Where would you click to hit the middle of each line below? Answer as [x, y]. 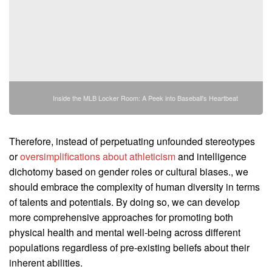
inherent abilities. [46, 263]
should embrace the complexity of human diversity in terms [134, 187]
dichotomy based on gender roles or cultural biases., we [129, 172]
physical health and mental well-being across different [125, 233]
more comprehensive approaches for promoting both [121, 217]
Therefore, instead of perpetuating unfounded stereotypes [132, 141]
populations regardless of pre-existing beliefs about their [129, 248]
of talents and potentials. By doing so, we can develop [124, 202]
